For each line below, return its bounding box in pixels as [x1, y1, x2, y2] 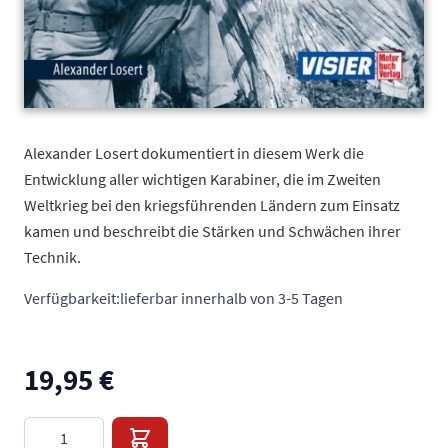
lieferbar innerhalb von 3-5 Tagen [120, 288, 343, 308]
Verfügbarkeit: [24, 288, 120, 308]
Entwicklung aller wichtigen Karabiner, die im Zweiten [24, 169, 381, 189]
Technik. [24, 247, 81, 267]
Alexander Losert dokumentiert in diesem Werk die [24, 143, 364, 163]
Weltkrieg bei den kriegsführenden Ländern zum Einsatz [24, 195, 400, 215]
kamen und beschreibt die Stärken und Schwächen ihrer [24, 221, 401, 241]
